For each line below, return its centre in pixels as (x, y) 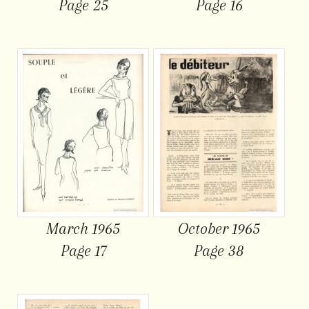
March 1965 (83, 229)
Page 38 (219, 251)
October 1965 (219, 229)
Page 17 (83, 251)
